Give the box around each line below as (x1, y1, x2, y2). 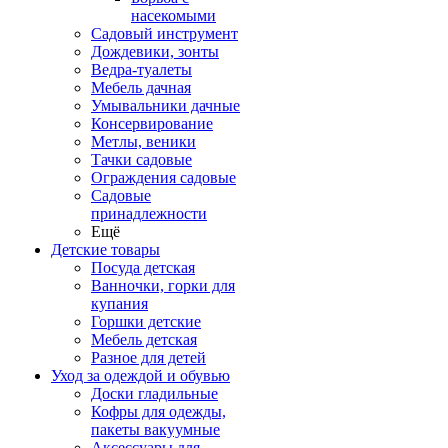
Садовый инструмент (91, 25, 238, 42)
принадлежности (91, 205, 207, 222)
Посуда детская (91, 259, 195, 276)
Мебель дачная (91, 79, 191, 96)
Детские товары (51, 241, 160, 258)
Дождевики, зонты (91, 43, 219, 60)
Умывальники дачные (91, 97, 240, 114)
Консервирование (91, 115, 213, 132)
